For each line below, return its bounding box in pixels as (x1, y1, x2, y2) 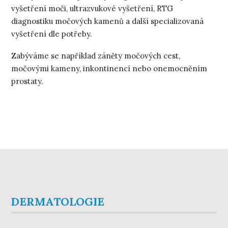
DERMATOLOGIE (11, 194, 105, 209)
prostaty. (11, 76, 44, 86)
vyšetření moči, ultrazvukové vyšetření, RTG (11, 3, 174, 13)
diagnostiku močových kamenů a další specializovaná (11, 16, 204, 26)
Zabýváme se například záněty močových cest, (11, 50, 181, 61)
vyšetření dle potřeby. (11, 28, 93, 39)
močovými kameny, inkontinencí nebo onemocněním (11, 63, 208, 73)
